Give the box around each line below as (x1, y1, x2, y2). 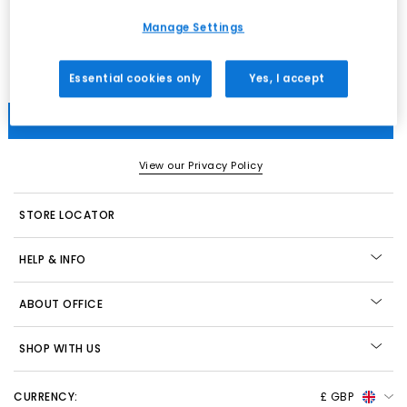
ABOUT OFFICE (19, 296, 103, 312)
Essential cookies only (68, 71, 203, 86)
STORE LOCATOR (19, 207, 115, 223)
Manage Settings (142, 20, 245, 35)
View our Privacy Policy (138, 158, 263, 173)
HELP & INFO (19, 252, 86, 267)
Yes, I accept (249, 71, 325, 86)
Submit (179, 113, 223, 128)
